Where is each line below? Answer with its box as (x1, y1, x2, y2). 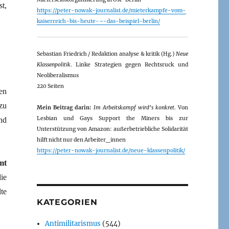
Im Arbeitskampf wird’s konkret (93, 104, 174, 111)
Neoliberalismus (36, 72, 79, 79)
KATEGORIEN (36, 197, 98, 207)
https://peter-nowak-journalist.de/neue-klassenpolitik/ (36, 147, 185, 154)
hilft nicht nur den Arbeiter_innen (36, 136, 126, 143)
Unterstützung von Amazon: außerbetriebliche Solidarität (36, 125, 188, 132)
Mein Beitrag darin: (36, 104, 91, 111)
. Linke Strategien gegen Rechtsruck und (70, 61, 188, 68)
